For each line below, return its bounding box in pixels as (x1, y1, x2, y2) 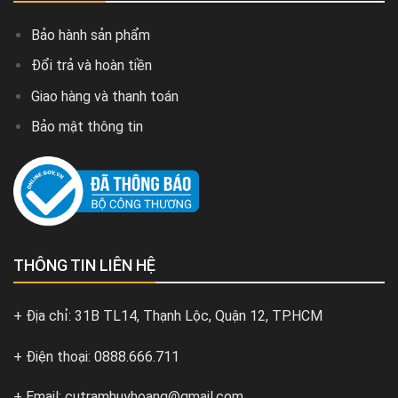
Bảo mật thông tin (31, 118, 143, 136)
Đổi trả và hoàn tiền (31, 57, 152, 75)
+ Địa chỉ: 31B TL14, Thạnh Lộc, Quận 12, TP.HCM (13, 306, 322, 324)
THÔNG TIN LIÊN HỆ (13, 256, 155, 275)
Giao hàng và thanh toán (31, 87, 179, 105)
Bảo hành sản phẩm (31, 26, 150, 44)
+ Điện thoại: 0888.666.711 (13, 347, 179, 365)
